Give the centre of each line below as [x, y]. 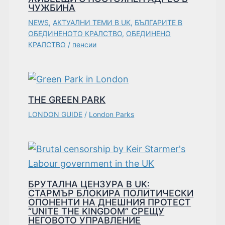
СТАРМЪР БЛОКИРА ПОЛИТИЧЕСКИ [111, 193]
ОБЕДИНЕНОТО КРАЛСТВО [75, 33]
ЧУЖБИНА [52, 8]
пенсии [85, 44]
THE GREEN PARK [67, 99]
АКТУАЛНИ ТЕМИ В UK [92, 22]
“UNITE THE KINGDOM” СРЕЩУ [96, 211]
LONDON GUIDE [55, 114]
